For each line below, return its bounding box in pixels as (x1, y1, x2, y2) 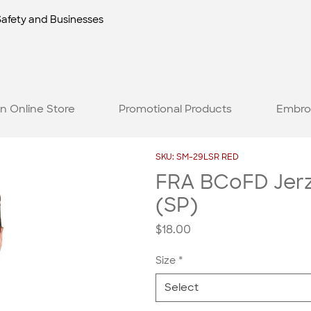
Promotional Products (119, 101, 233, 116)
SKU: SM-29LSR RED (155, 151, 239, 163)
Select (165, 280, 199, 295)
